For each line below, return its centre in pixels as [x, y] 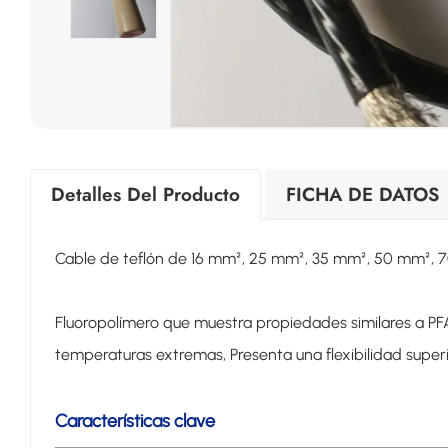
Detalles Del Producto [145, 194]
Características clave [134, 421]
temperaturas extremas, [142, 355]
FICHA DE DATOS [362, 194]
